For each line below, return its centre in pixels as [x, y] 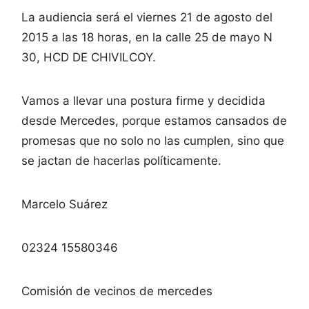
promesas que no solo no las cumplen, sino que [153, 140]
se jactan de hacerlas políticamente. [121, 160]
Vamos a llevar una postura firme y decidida [143, 100]
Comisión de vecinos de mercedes [117, 291]
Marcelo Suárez [64, 204]
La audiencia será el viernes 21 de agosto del [147, 17]
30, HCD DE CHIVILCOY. [89, 57]
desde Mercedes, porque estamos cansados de [154, 120]
